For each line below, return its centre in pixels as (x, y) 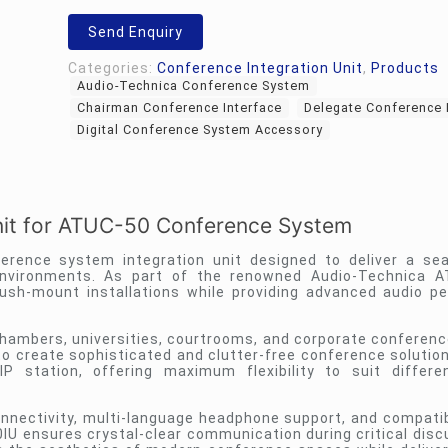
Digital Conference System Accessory (200, 129)
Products (405, 68)
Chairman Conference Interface (179, 107)
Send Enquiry (135, 32)
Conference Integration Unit (260, 68)
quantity (98, 24)
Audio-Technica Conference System (193, 85)
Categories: (112, 68)
